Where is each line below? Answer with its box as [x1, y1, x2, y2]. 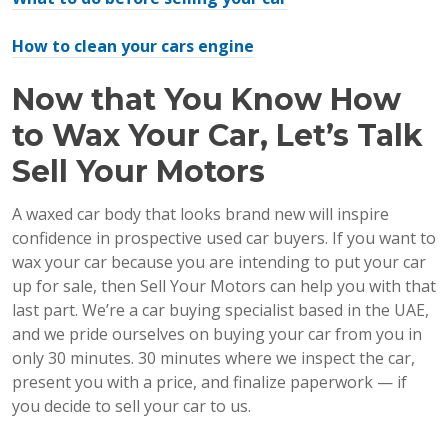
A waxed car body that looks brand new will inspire [12, 202, 389, 225]
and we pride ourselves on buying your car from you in [12, 322, 422, 345]
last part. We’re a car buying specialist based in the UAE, [12, 298, 429, 321]
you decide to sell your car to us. [12, 394, 251, 417]
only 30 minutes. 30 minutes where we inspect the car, [12, 346, 415, 369]
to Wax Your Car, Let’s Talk [12, 116, 423, 154]
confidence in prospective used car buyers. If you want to [12, 226, 436, 249]
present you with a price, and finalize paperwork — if [12, 370, 407, 393]
